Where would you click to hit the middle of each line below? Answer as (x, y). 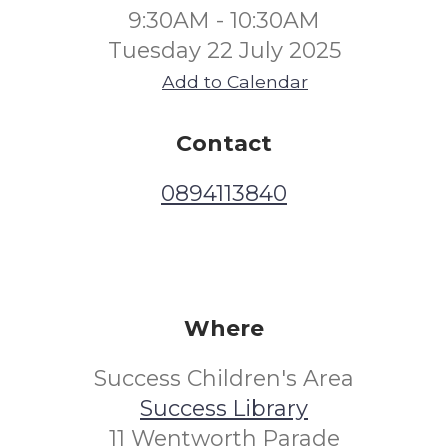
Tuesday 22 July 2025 (224, 50)
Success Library (224, 408)
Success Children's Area (224, 378)
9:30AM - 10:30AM (224, 20)
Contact (224, 143)
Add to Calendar (235, 81)
